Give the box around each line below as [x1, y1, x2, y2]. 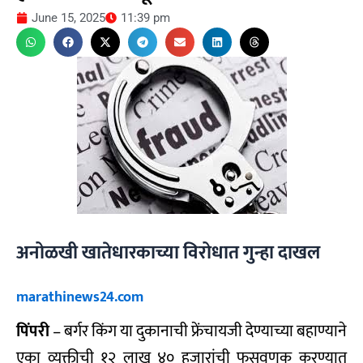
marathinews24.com [16, 284, 143, 310]
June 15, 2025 [32, 10, 105, 25]
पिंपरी [16, 317, 49, 345]
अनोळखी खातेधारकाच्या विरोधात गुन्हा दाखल [16, 237, 320, 269]
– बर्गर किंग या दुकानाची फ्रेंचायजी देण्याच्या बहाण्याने [49, 317, 347, 345]
